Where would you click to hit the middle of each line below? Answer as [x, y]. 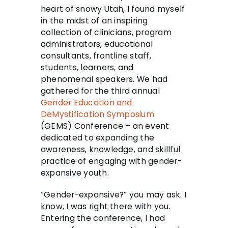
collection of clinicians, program [106, 33]
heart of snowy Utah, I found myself [113, 9]
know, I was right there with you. [106, 207]
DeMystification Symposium [97, 115]
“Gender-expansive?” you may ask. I [113, 195]
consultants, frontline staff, [96, 56]
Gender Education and [87, 103]
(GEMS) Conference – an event [105, 126]
